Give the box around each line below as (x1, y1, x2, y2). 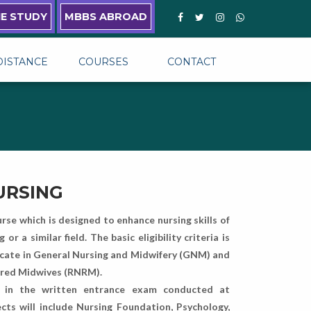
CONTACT (167, 56, 216, 68)
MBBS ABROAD (65, 10, 147, 24)
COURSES (78, 56, 128, 68)
